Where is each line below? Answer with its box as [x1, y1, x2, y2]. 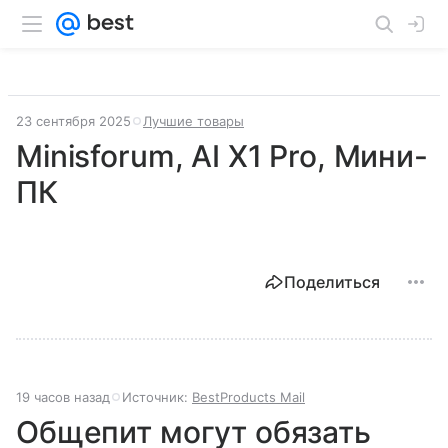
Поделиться [284, 272, 380, 292]
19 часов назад [16, 389, 110, 405]
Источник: [122, 389, 192, 405]
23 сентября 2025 [16, 113, 131, 129]
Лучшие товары [143, 113, 244, 129]
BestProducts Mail [192, 389, 305, 405]
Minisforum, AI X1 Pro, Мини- [16, 138, 428, 174]
